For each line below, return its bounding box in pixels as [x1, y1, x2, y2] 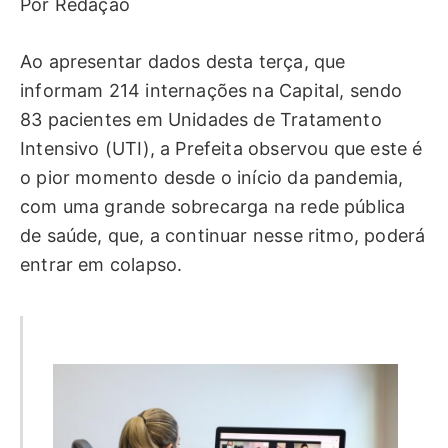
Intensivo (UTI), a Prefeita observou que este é [20, 138, 423, 160]
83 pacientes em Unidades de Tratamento [20, 109, 382, 131]
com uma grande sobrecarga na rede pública [20, 196, 406, 218]
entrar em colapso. [20, 254, 183, 276]
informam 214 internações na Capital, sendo [20, 80, 403, 102]
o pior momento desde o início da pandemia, [20, 167, 404, 189]
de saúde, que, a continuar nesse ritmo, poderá [20, 225, 426, 247]
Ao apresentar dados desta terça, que [20, 51, 346, 73]
